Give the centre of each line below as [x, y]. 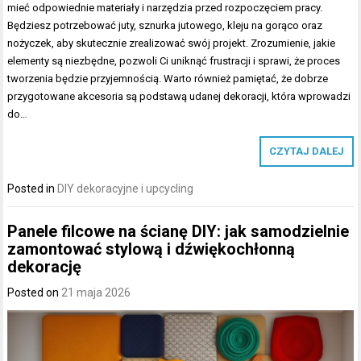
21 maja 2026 [96, 293]
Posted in [33, 188]
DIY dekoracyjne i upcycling [126, 188]
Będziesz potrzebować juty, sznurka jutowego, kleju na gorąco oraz [165, 25]
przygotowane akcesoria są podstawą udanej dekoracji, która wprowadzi [179, 96]
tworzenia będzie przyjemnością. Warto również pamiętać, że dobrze [168, 78]
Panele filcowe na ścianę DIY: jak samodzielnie [178, 232]
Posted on [35, 293]
